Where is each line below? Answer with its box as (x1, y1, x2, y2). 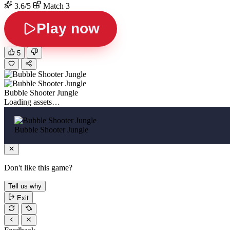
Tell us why (8, 182, 42, 190)
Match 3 (41, 2, 70, 11)
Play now (36, 21, 100, 37)
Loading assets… (4, 97, 60, 106)
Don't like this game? (4, 163, 72, 172)
